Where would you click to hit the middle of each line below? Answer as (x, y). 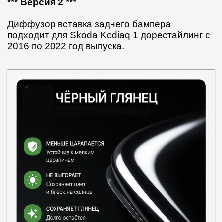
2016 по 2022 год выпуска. (66, 46)
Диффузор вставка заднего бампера (89, 24)
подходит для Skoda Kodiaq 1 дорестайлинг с (109, 35)
